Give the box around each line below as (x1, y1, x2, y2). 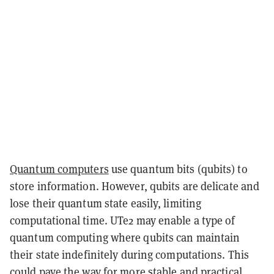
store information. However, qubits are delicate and (10, 179, 260, 194)
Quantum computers (10, 162, 109, 177)
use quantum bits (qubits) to (108, 162, 248, 177)
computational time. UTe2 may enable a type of (10, 213, 235, 228)
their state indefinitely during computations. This (10, 248, 250, 262)
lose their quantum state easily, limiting (10, 196, 202, 211)
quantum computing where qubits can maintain (10, 231, 240, 245)
